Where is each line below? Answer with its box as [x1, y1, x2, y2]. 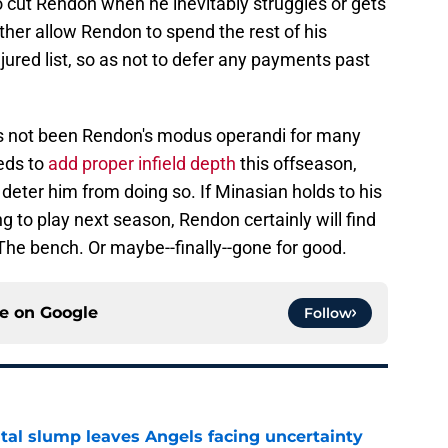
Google [40, 303, 98, 323]
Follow [304, 304, 352, 323]
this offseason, [236, 153, 357, 175]
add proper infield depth [48, 153, 236, 175]
